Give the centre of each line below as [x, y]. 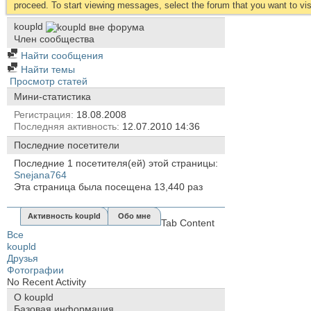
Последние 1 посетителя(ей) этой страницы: [116, 163]
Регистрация [42, 114]
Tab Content [188, 222]
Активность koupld [64, 216]
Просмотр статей [47, 81]
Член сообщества [54, 39]
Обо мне [134, 216]
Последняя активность [65, 126]
